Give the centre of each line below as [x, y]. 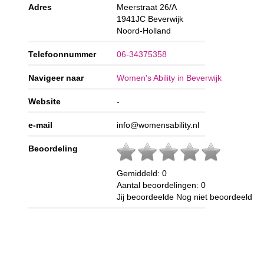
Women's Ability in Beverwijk [169, 77]
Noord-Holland [144, 30]
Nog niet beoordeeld [214, 197]
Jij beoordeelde [147, 197]
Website [45, 101]
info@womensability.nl [158, 125]
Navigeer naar [56, 77]
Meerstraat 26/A [147, 7]
